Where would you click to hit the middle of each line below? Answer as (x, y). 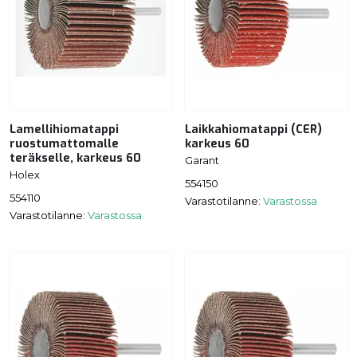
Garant (202, 161)
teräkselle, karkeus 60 (75, 159)
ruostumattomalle (64, 144)
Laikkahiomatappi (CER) (253, 130)
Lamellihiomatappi (64, 130)
